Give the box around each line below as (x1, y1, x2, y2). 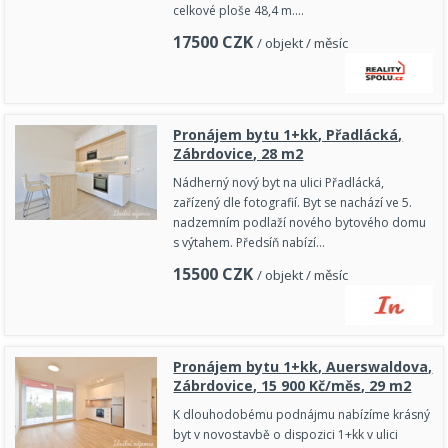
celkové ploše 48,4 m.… (173, 2, 305, 20)
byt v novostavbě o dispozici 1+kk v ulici (173, 426, 399, 444)
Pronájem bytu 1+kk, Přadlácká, (173, 125, 403, 145)
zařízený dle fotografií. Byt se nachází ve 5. (173, 194, 413, 212)
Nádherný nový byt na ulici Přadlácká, (173, 174, 385, 192)
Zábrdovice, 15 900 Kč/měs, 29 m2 (173, 376, 412, 396)
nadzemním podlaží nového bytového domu (173, 214, 427, 232)
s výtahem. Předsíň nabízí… (173, 234, 326, 252)
